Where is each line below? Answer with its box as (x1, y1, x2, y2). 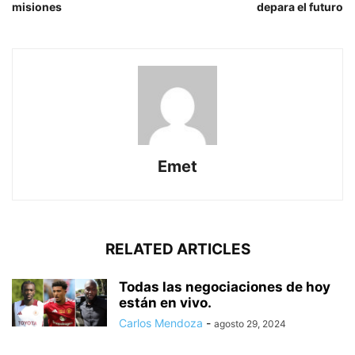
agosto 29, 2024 (214, 318, 286, 330)
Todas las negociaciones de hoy (119, 279, 330, 296)
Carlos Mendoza (119, 316, 203, 330)
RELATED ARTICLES (105, 240, 250, 259)
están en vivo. (119, 295, 212, 311)
